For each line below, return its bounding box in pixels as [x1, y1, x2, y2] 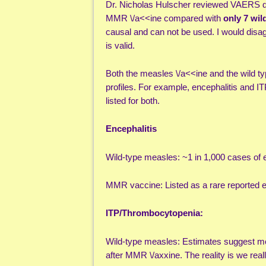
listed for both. [106, 95, 160, 106]
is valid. [106, 40, 135, 50]
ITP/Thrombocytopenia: [106, 208, 203, 218]
